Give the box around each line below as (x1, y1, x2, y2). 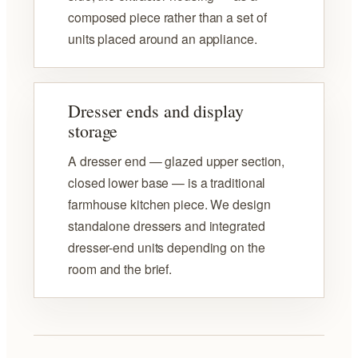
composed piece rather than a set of (68, 8, 267, 26)
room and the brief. (68, 260, 173, 278)
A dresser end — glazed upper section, (68, 152, 285, 170)
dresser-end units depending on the (68, 238, 265, 257)
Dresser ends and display (68, 99, 244, 123)
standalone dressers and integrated (68, 217, 265, 235)
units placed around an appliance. (68, 30, 257, 48)
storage (68, 119, 118, 143)
